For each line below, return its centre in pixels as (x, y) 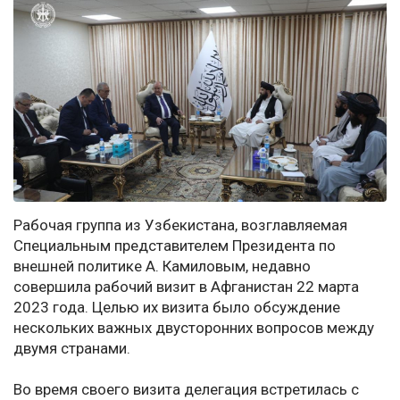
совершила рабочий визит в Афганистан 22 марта (186, 287)
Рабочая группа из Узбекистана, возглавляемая (180, 225)
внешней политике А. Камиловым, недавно (162, 267)
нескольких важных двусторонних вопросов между (194, 328)
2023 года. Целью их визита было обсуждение (177, 308)
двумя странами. (72, 349)
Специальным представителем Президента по (175, 246)
